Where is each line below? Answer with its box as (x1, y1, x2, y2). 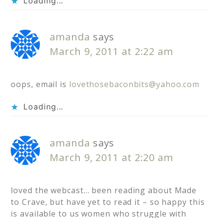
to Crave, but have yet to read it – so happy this (11, 197, 205, 208)
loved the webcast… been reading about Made (11, 185, 197, 196)
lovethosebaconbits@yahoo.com (69, 79, 200, 90)
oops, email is (11, 79, 69, 90)
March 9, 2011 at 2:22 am (50, 45, 173, 58)
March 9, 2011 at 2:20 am (50, 151, 173, 164)
